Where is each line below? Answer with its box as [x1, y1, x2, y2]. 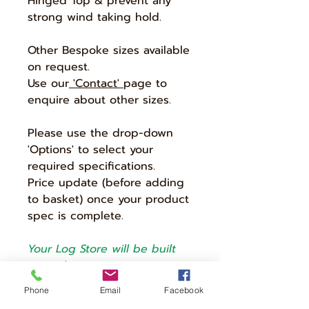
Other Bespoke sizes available [28, 42, 190, 59]
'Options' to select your [28, 141, 153, 159]
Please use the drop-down [28, 125, 173, 142]
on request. [28, 59, 90, 76]
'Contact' [69, 75, 123, 92]
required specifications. [28, 158, 155, 175]
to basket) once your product [28, 191, 189, 208]
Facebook [164, 284, 203, 295]
